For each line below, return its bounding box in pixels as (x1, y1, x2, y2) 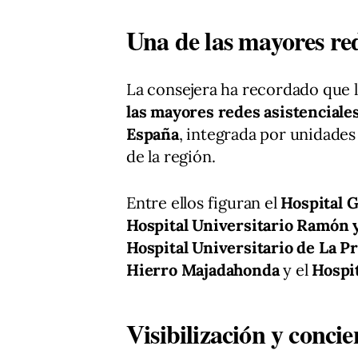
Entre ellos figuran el (126, 193, 281, 213)
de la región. (126, 146, 216, 167)
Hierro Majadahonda (126, 260, 280, 280)
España (126, 124, 179, 145)
